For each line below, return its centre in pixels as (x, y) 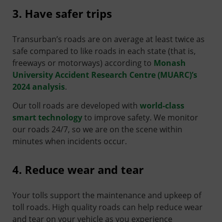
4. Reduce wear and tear (78, 169)
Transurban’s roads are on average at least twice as (109, 39)
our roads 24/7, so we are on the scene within (97, 129)
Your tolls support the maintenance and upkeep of (107, 195)
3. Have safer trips (62, 13)
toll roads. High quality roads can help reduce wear (108, 207)
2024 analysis (39, 86)
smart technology (47, 117)
